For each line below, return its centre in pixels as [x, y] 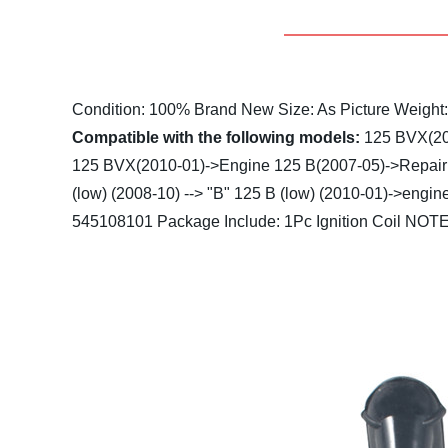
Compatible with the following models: [216, 137]
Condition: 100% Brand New [173, 109]
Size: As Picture [334, 109]
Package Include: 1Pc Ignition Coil [279, 221]
